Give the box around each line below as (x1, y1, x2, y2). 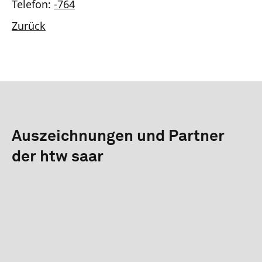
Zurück (12, 18, 46, 33)
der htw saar (12, 149, 104, 165)
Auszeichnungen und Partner (12, 128, 225, 144)
